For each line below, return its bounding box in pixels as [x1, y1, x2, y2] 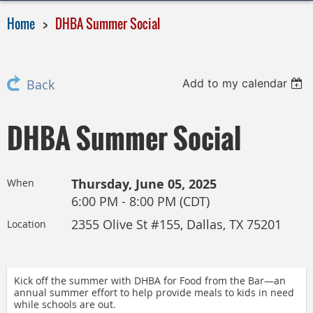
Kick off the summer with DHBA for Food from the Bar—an [14, 274, 286, 287]
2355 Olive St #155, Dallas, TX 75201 [71, 217, 282, 233]
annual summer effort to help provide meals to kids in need [14, 286, 294, 299]
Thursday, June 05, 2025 [71, 175, 217, 193]
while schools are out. [14, 298, 116, 311]
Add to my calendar [182, 76, 288, 90]
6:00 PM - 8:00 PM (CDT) [71, 194, 210, 210]
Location [7, 217, 46, 231]
